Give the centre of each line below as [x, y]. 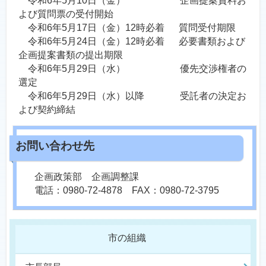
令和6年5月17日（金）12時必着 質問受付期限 [127, 28]
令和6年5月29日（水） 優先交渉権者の [132, 69]
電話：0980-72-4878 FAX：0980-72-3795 [127, 190]
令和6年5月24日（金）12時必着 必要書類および [132, 41]
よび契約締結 [47, 110]
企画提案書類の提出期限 [71, 55]
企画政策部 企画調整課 [87, 177]
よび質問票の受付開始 [66, 14]
